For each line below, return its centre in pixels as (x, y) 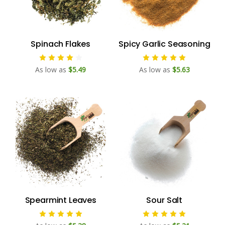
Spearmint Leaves (61, 200)
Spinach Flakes (61, 44)
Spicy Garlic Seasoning (164, 44)
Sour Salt (164, 200)
